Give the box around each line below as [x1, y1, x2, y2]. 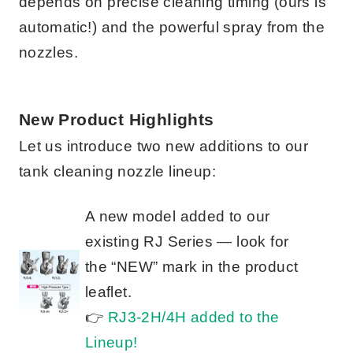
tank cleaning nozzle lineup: [18, 163, 217, 180]
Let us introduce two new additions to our [18, 138, 309, 155]
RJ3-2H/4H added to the [107, 309, 280, 326]
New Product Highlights [18, 110, 214, 129]
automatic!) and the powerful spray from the [18, 19, 325, 36]
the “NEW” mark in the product [84, 258, 299, 276]
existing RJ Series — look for [84, 233, 289, 251]
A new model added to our [84, 208, 270, 225]
